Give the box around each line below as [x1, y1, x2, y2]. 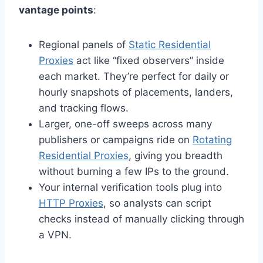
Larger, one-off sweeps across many [39, 118, 212, 130]
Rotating [193, 134, 232, 146]
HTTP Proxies [39, 197, 103, 210]
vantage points [19, 4, 93, 16]
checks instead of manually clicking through [39, 213, 244, 225]
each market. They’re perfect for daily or [39, 70, 229, 83]
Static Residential [129, 39, 211, 51]
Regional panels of [39, 39, 129, 51]
